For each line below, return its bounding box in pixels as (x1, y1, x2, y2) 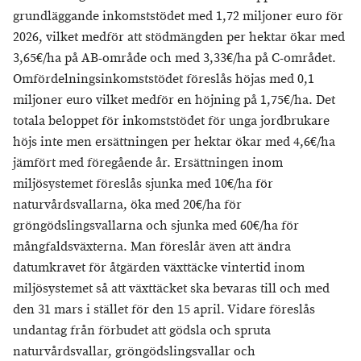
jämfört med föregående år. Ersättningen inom (13, 155, 283, 172)
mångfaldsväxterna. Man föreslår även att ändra (13, 239, 291, 255)
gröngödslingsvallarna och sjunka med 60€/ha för (13, 218, 299, 234)
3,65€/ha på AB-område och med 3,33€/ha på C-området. (13, 50, 336, 67)
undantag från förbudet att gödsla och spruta (13, 322, 271, 339)
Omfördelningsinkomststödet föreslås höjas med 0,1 (13, 71, 314, 88)
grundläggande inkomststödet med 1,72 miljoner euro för (13, 8, 343, 25)
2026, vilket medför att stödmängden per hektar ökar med (13, 29, 345, 46)
